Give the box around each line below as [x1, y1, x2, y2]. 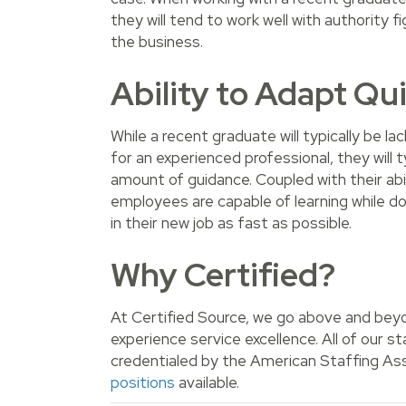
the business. [111, 32, 203, 53]
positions [111, 372, 175, 393]
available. [175, 372, 239, 393]
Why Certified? [111, 253, 335, 297]
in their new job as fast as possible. [111, 213, 355, 234]
